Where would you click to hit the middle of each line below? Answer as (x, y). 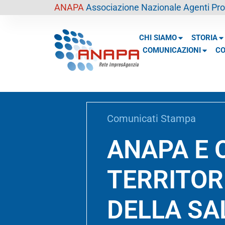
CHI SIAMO (158, 38)
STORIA (204, 38)
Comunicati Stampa (151, 119)
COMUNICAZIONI (172, 50)
